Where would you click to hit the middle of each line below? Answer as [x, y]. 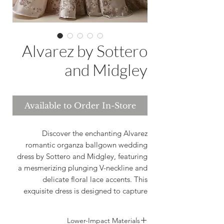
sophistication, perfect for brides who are [80, 213]
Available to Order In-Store [80, 105]
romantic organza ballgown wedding [86, 144]
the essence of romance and [101, 202]
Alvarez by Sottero [85, 50]
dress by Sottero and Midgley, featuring [82, 156]
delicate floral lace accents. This [95, 179]
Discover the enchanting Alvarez [95, 133]
